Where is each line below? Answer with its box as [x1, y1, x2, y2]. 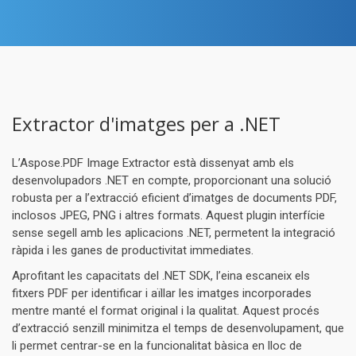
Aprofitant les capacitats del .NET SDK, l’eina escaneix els [12, 269, 310, 283]
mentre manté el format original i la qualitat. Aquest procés [12, 304, 319, 318]
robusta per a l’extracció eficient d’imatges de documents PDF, [12, 191, 337, 205]
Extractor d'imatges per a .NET [12, 110, 281, 137]
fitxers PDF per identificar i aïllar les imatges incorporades [12, 286, 311, 300]
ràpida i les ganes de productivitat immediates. [12, 243, 253, 257]
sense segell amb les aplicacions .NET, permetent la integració [12, 226, 335, 240]
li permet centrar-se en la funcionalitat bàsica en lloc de [12, 339, 302, 353]
